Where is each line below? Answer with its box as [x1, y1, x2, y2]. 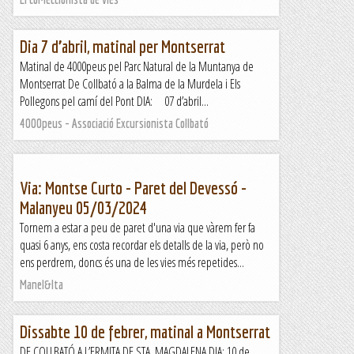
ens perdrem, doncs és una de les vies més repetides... [20, 254, 244, 271]
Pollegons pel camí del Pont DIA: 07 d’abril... [20, 92, 209, 110]
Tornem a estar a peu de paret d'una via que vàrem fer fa [20, 219, 255, 236]
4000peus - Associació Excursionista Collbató [20, 116, 209, 130]
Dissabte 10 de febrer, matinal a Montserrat [20, 322, 270, 341]
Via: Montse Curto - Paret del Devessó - [20, 178, 247, 198]
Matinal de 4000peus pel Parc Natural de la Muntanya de [20, 58, 254, 75]
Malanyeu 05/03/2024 [20, 198, 147, 217]
